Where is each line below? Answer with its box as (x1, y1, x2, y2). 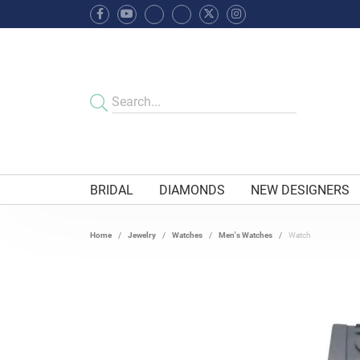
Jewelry (128, 229, 156, 241)
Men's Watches (219, 229, 272, 241)
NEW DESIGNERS (251, 181, 350, 198)
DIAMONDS (159, 181, 226, 198)
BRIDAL (90, 181, 133, 198)
